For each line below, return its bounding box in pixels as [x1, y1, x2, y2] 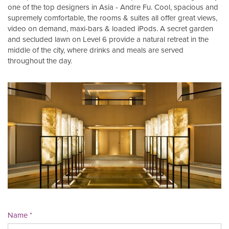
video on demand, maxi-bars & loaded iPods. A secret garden [8, 24, 213, 33]
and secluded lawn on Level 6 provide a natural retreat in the [8, 34, 209, 44]
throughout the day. [8, 56, 72, 65]
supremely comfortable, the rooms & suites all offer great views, [8, 13, 217, 22]
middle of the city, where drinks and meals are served [8, 45, 184, 55]
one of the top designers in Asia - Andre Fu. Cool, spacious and [8, 2, 218, 12]
